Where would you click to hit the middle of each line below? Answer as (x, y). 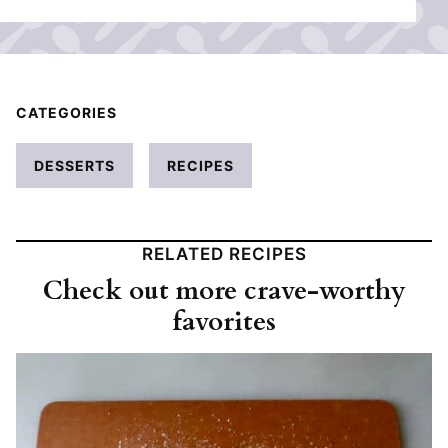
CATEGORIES (66, 112)
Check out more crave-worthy (224, 290)
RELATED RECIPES (224, 253)
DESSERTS (74, 165)
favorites (224, 321)
